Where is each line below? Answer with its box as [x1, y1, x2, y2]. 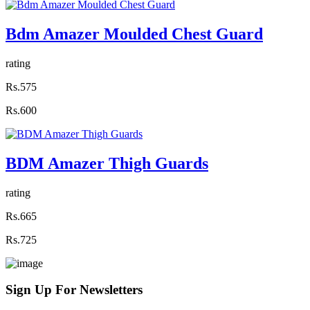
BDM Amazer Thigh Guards [6, 154, 208, 172]
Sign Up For [6, 282, 80, 298]
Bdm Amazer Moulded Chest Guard [6, 24, 263, 43]
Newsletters [80, 282, 143, 298]
